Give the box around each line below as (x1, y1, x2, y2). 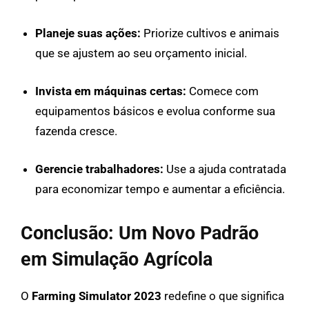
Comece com (186, 83, 259, 98)
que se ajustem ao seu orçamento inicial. (35, 46, 247, 60)
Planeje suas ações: (35, 26, 141, 40)
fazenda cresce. (35, 123, 117, 138)
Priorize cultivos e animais (141, 26, 279, 40)
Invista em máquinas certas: (35, 83, 186, 98)
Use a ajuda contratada (163, 161, 286, 176)
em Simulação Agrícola (21, 248, 212, 270)
